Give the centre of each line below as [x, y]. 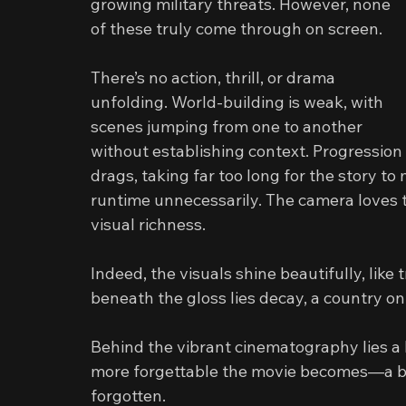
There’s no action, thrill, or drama [215, 77]
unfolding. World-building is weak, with [239, 102]
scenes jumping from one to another [228, 126]
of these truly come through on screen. [237, 29]
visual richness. [148, 224]
